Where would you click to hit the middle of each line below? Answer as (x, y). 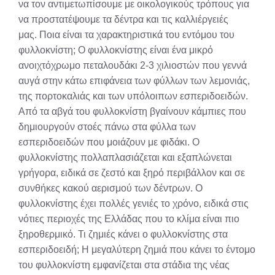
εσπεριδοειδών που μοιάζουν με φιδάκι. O (109, 142)
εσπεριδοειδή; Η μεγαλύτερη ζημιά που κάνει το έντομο (137, 250)
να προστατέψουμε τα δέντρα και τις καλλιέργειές (123, 19)
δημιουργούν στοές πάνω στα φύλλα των (107, 127)
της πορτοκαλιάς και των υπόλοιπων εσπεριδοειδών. (133, 96)
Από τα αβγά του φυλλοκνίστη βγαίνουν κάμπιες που (132, 111)
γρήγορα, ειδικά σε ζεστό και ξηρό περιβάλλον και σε (132, 173)
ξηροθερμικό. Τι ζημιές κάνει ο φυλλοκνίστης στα (123, 234)
